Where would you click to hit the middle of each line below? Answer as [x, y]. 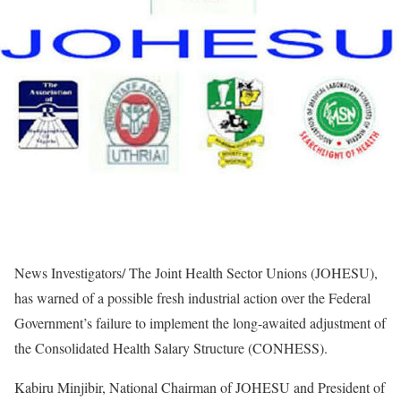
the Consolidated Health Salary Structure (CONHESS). [171, 348]
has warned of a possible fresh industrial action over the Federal [192, 298]
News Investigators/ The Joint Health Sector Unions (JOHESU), [196, 273]
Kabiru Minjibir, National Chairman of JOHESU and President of [200, 387]
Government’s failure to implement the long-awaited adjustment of [200, 323]
